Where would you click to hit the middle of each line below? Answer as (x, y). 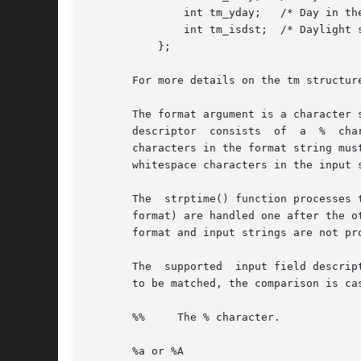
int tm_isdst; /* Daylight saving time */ (113, 30)
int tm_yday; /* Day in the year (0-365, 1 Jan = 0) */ (113, 13)
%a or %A (135, 351)
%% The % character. (184, 317)
